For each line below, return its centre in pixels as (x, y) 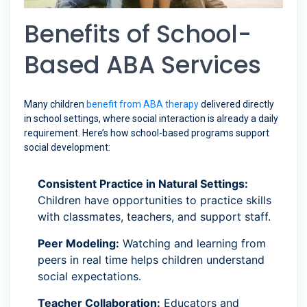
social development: (67, 148)
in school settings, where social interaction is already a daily (151, 119)
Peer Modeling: (78, 244)
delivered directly (236, 105)
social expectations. (89, 277)
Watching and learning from (193, 244)
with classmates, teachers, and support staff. (154, 217)
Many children (55, 105)
